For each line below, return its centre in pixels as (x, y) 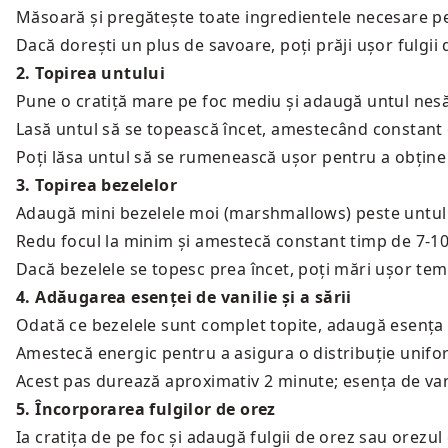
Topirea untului (100, 73)
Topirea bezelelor (106, 185)
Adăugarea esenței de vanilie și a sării (193, 297)
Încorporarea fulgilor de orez (155, 409)
